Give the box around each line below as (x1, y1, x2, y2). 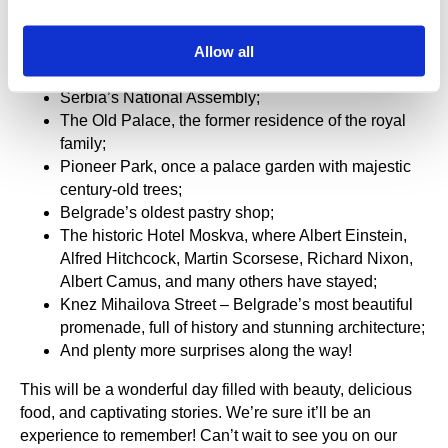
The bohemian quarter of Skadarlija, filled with (60, 19, 385, 37)
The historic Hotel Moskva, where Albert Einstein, (60, 226, 407, 244)
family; (60, 134, 106, 152)
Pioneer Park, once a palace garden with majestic (60, 157, 411, 175)
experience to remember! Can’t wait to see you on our (20, 426, 397, 444)
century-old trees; (60, 180, 182, 198)
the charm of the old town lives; (60, 65, 278, 83)
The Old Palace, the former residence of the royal (60, 111, 406, 129)
